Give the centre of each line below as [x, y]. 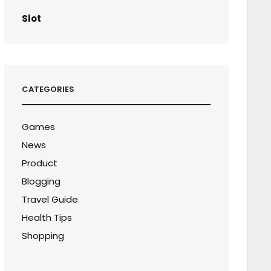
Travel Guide [50, 199]
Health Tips [47, 217]
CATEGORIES [48, 89]
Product [40, 163]
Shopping [43, 235]
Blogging [41, 181]
